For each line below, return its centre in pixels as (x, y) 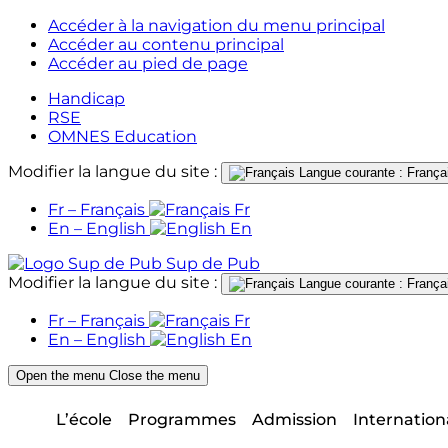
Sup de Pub (213, 263)
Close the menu (154, 375)
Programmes (182, 419)
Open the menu (60, 375)
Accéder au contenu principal (166, 44)
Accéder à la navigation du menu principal (216, 25)
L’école (84, 419)
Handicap (86, 98)
